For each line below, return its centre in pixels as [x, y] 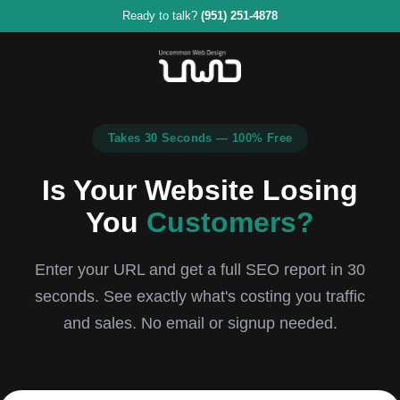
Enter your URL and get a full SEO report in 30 [200, 270]
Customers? [230, 222]
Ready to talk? [162, 16]
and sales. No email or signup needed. [200, 323]
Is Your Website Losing [200, 190]
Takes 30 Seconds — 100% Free [200, 138]
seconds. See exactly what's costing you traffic [200, 296]
